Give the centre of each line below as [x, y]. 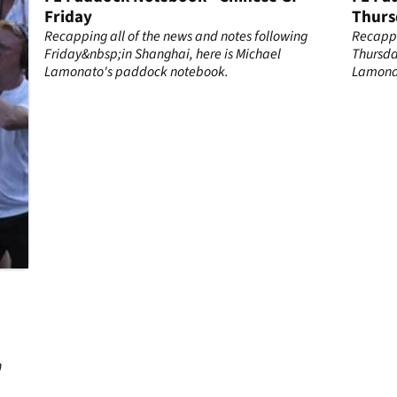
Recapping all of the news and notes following [176, 37]
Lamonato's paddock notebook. [137, 72]
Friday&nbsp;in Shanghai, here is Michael [163, 54]
